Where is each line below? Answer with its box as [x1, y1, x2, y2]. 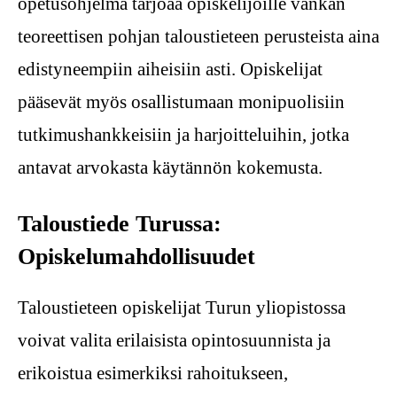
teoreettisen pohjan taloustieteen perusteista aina [18, 26, 379, 48]
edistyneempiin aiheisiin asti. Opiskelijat [18, 58, 323, 81]
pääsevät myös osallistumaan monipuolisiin [18, 91, 345, 113]
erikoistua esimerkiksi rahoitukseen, [18, 362, 288, 385]
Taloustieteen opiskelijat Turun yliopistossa [18, 297, 346, 319]
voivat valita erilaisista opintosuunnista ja [18, 330, 331, 352]
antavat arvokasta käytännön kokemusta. [18, 157, 323, 179]
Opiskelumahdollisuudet [18, 244, 255, 270]
